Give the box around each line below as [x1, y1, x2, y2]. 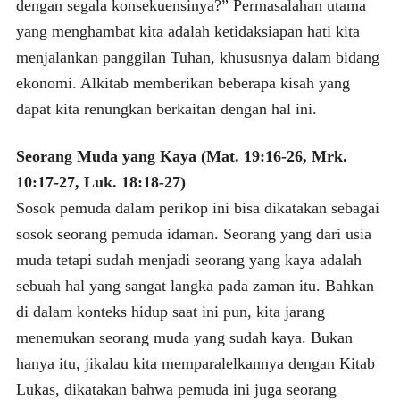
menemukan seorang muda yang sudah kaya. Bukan [15, 328, 353, 346]
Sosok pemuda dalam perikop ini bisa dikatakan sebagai [15, 198, 379, 217]
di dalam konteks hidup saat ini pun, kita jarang [15, 302, 325, 321]
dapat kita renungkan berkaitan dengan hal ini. [15, 99, 317, 118]
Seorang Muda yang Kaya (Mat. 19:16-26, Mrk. [15, 146, 347, 165]
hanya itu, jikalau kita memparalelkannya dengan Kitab [15, 354, 375, 372]
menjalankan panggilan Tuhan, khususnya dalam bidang [15, 47, 379, 66]
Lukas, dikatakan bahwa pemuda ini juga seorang [15, 379, 337, 398]
